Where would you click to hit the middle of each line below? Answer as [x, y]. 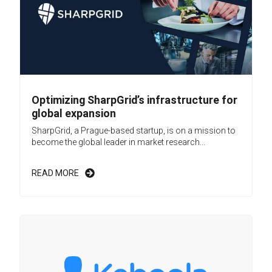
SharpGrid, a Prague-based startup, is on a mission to [134, 131]
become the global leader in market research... [118, 142]
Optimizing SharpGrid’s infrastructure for [134, 100]
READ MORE [55, 173]
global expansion [74, 114]
